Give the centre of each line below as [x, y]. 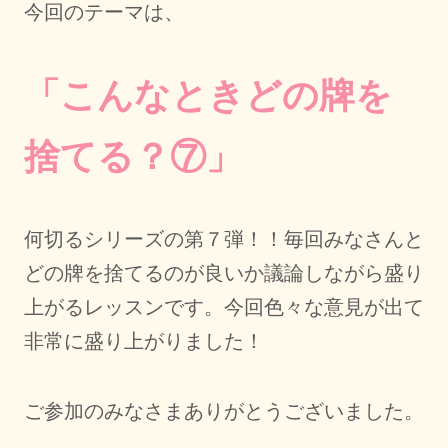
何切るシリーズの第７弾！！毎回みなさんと [223, 239]
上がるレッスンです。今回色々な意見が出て [223, 307]
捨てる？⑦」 [132, 156]
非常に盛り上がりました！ [143, 341]
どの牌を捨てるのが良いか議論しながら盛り [223, 273]
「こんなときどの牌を [207, 95]
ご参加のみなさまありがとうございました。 [223, 411]
